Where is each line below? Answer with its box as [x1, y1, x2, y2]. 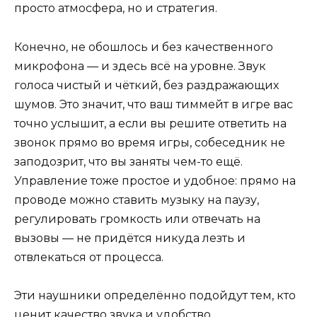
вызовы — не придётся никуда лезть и [14, 231, 246, 245]
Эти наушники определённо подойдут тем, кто [14, 288, 296, 302]
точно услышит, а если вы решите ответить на [14, 116, 287, 130]
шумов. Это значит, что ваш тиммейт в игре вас [14, 97, 293, 111]
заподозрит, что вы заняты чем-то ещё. [14, 154, 243, 168]
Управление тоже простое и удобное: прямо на [14, 173, 296, 188]
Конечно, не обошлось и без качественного [14, 40, 273, 54]
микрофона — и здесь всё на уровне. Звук [14, 59, 266, 73]
